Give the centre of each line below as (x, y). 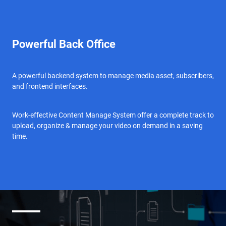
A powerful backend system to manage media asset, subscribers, (113, 75)
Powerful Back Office (64, 44)
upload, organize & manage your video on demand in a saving (107, 125)
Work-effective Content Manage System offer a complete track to (113, 115)
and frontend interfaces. (50, 86)
